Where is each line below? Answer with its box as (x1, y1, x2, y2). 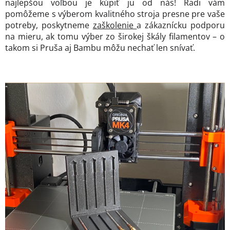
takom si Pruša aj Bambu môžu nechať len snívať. (5, 42, 195, 54)
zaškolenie (92, 20, 137, 31)
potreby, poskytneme (5, 20, 93, 31)
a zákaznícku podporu (137, 20, 225, 31)
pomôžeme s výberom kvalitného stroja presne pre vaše (5, 8, 225, 20)
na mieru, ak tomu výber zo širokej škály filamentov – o (5, 31, 225, 43)
